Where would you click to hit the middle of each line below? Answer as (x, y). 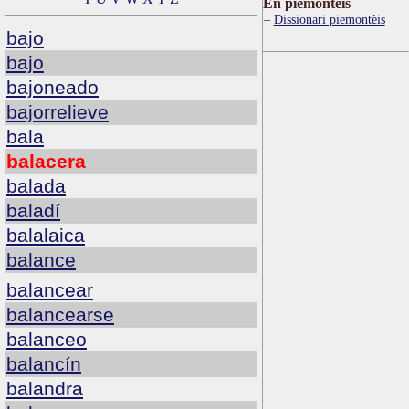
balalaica (46, 235)
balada (36, 185)
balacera (46, 161)
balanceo (47, 340)
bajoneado (52, 87)
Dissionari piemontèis (329, 19)
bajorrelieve (58, 111)
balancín (44, 364)
